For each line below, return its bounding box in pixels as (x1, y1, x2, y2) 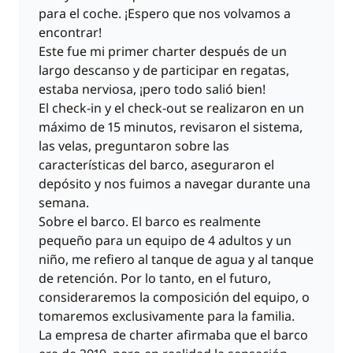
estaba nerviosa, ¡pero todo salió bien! (39, 80, 266, 98)
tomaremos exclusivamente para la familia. (39, 307, 295, 325)
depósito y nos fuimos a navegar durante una (39, 175, 310, 192)
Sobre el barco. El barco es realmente (39, 213, 261, 230)
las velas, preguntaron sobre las (39, 137, 229, 154)
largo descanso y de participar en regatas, (39, 61, 289, 79)
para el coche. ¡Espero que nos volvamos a (39, 5, 291, 22)
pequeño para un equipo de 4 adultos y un (39, 232, 292, 249)
